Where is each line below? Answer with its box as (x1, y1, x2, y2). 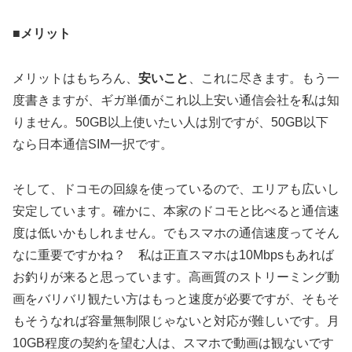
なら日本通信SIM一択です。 (13, 137, 173, 151)
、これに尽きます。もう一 (189, 71, 339, 85)
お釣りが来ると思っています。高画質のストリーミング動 (13, 269, 339, 284)
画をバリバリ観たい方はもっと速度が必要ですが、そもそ (13, 291, 339, 306)
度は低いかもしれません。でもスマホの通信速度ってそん (13, 225, 339, 240)
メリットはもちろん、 (13, 71, 138, 85)
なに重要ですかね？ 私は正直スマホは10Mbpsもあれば (13, 247, 334, 262)
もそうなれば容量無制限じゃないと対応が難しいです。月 (13, 313, 339, 328)
